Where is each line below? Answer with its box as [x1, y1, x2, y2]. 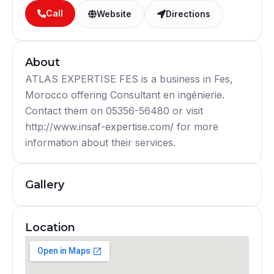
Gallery [25, 177, 64, 191]
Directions [166, 8, 210, 19]
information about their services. [25, 136, 176, 149]
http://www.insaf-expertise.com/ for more [25, 120, 218, 133]
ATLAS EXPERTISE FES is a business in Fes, [25, 72, 233, 85]
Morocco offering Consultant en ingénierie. [25, 88, 224, 101]
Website [97, 8, 131, 19]
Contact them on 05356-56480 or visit [25, 104, 203, 117]
